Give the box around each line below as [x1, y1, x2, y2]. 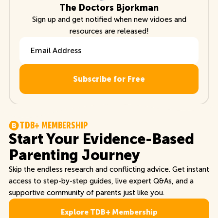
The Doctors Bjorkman [59, 2, 159, 13]
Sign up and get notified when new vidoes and [32, 15, 186, 24]
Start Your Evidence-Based [8, 130, 194, 148]
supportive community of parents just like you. [8, 188, 164, 197]
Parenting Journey [8, 146, 140, 164]
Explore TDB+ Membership [60, 207, 158, 217]
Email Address [19, 38, 66, 47]
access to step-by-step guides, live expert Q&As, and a [8, 176, 194, 185]
